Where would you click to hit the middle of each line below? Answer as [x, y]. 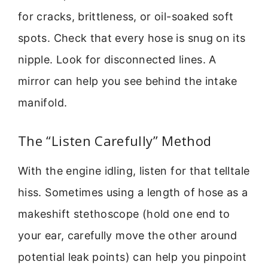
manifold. [43, 102]
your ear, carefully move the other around [128, 236]
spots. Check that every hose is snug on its [132, 38]
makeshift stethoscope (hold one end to [124, 214]
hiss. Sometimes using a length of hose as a [133, 193]
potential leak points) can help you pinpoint [133, 257]
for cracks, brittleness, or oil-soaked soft [126, 16]
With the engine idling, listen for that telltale [134, 171]
